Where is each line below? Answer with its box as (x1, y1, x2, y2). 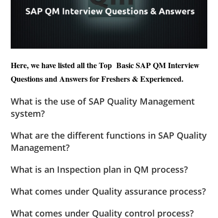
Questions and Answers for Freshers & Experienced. (11, 73, 186, 85)
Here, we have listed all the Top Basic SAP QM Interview (11, 59, 200, 71)
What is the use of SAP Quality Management (11, 95, 195, 108)
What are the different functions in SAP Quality (11, 129, 207, 142)
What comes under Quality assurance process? (11, 185, 206, 198)
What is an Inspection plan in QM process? (11, 163, 188, 176)
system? (11, 108, 45, 120)
